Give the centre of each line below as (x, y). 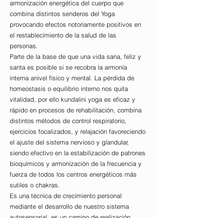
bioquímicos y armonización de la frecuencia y (76, 164)
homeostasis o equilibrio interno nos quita (69, 89)
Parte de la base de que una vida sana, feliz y (75, 57)
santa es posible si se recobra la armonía (68, 67)
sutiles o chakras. (35, 185)
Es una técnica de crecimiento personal (66, 196)
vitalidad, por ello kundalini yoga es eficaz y (73, 100)
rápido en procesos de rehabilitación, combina (76, 110)
